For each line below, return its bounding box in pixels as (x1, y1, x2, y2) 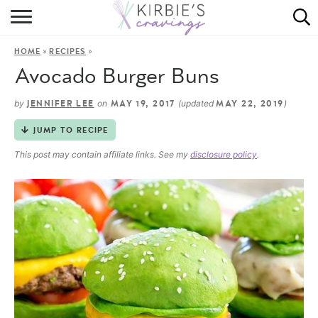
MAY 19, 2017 (107, 99, 179, 108)
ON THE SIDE (117, 154, 201, 165)
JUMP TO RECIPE (33, 126, 109, 134)
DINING (134, 121, 184, 133)
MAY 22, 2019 (216, 99, 284, 108)
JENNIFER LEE (27, 99, 94, 108)
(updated (178, 98, 216, 109)
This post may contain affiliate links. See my (14, 149, 190, 160)
